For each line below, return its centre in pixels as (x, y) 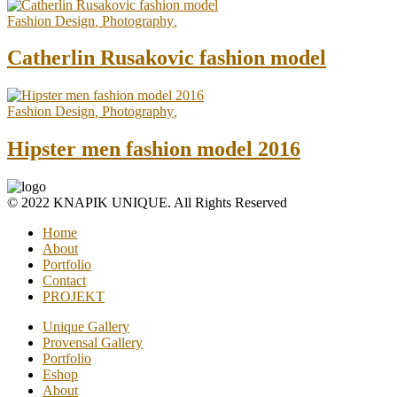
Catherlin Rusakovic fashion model (167, 58)
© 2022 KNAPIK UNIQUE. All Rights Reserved (147, 203)
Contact (64, 281)
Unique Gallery (86, 327)
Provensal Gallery (93, 343)
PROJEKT (74, 297)
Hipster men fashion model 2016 (154, 149)
